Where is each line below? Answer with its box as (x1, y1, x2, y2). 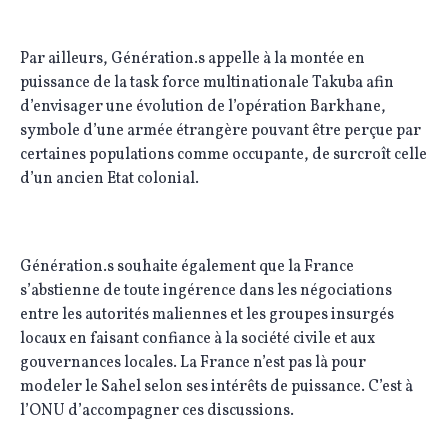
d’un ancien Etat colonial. (20, 168, 199, 190)
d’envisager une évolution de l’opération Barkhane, (20, 96, 386, 118)
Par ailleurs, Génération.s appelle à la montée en (20, 48, 365, 70)
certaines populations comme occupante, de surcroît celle (20, 144, 427, 166)
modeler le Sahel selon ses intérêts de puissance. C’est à (20, 376, 413, 398)
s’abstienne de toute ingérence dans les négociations (20, 280, 392, 302)
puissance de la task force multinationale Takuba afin (20, 72, 394, 94)
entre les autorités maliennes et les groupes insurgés (20, 304, 394, 326)
